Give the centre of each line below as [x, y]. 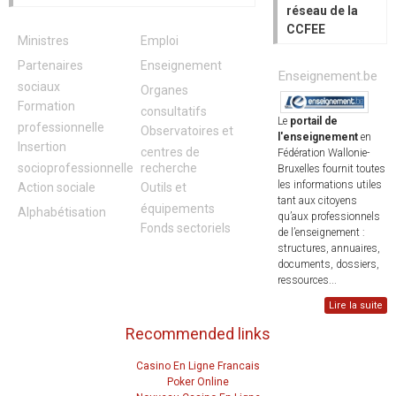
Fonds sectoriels [186, 228]
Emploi [160, 40]
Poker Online [198, 381]
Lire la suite [355, 306]
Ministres [43, 40]
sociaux [39, 85]
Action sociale [57, 187]
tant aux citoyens [317, 201]
